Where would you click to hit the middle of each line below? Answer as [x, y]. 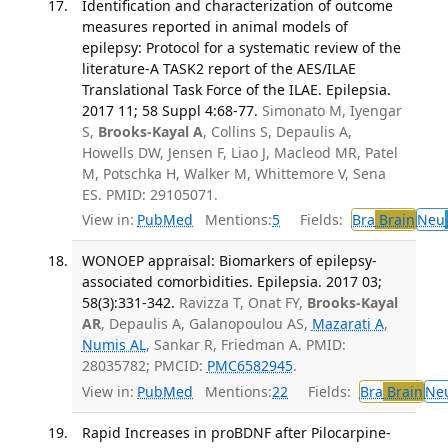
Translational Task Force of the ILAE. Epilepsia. [236, 89]
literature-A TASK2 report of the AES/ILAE [218, 68]
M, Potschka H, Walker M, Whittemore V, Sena [233, 173]
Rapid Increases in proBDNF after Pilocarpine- [236, 433]
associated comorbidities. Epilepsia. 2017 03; [231, 282]
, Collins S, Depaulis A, [277, 131]
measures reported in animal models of [214, 26]
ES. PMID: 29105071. [149, 194]
